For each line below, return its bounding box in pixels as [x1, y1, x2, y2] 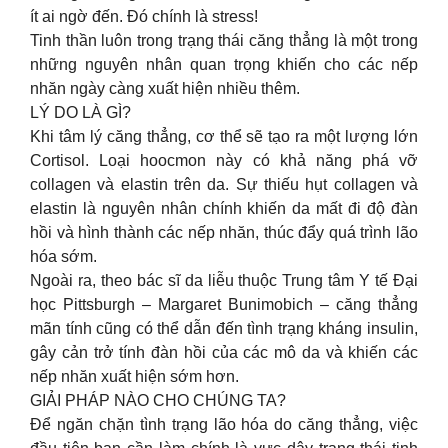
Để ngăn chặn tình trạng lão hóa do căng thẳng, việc [30, 415, 418, 433]
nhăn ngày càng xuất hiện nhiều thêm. [30, 79, 300, 97]
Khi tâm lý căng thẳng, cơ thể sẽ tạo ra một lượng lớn [30, 127, 418, 145]
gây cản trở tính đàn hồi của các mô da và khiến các [30, 343, 418, 361]
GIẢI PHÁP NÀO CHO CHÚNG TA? [30, 391, 286, 409]
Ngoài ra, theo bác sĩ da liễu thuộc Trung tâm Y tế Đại [30, 271, 418, 289]
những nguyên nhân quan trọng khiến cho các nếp [30, 55, 418, 73]
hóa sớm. [30, 247, 97, 265]
